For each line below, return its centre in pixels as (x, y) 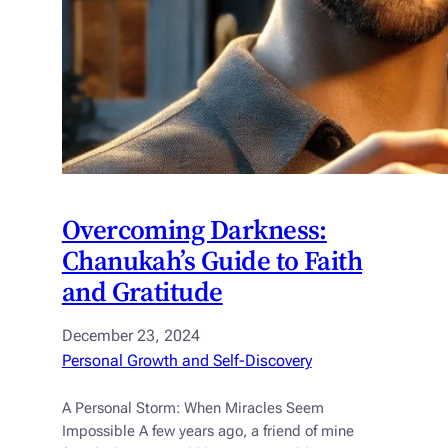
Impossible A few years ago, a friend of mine (207, 432)
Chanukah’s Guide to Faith (212, 261)
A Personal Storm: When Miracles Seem (192, 409)
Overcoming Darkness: (194, 230)
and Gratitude (142, 292)
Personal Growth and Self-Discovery (186, 361)
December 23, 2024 (130, 336)
